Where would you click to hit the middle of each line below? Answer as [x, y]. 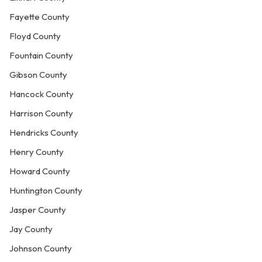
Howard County [40, 171]
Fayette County [39, 17]
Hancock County [42, 94]
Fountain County [41, 55]
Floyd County [35, 36]
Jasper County [38, 210]
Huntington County [46, 190]
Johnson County [41, 248]
